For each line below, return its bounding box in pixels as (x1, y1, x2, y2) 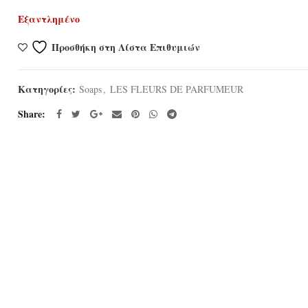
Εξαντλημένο (18, 12, 80, 26)
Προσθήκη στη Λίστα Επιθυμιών (52, 39, 201, 54)
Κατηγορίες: (18, 82, 79, 96)
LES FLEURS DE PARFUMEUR (110, 82, 244, 96)
